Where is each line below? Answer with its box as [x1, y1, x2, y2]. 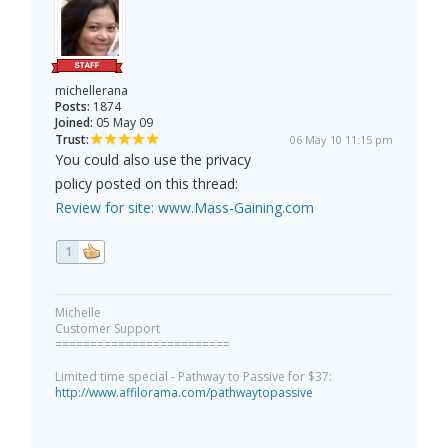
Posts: [55, 98, 90, 116]
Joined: [55, 114, 93, 132]
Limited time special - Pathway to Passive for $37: [55, 368, 332, 386]
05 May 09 [93, 114, 153, 132]
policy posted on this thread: [55, 174, 238, 194]
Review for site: [55, 198, 158, 218]
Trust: [55, 131, 89, 149]
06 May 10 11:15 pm [290, 132, 393, 148]
